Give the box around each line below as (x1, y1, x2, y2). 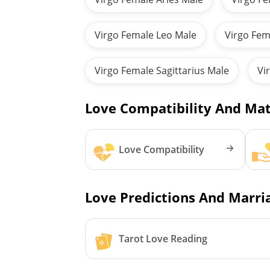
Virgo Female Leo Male (95, 28, 197, 42)
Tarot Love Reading (119, 231, 208, 245)
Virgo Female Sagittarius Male (95, 63, 230, 77)
